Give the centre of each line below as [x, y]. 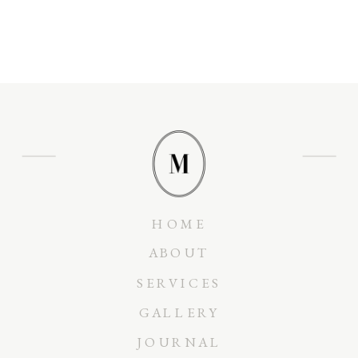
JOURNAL [179, 342]
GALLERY [179, 312]
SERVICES [179, 283]
